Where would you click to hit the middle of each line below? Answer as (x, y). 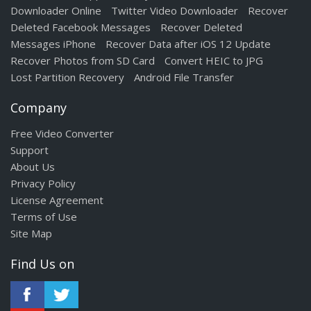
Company (39, 108)
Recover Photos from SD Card (83, 60)
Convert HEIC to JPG (214, 60)
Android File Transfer (184, 77)
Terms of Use (44, 217)
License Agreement (57, 200)
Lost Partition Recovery (67, 77)
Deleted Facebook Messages (81, 27)
